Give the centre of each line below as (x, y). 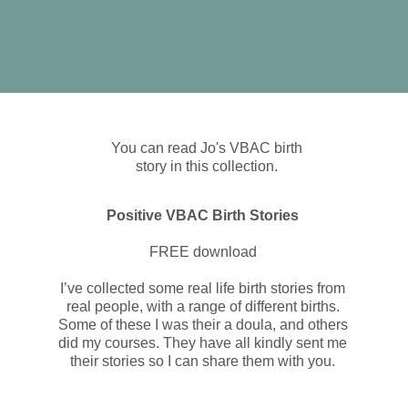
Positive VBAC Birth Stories (203, 215)
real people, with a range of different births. (203, 306)
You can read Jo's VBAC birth (206, 148)
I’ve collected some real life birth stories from (203, 288)
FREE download (203, 252)
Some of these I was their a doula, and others (203, 325)
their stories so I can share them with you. (203, 361)
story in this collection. (206, 166)
